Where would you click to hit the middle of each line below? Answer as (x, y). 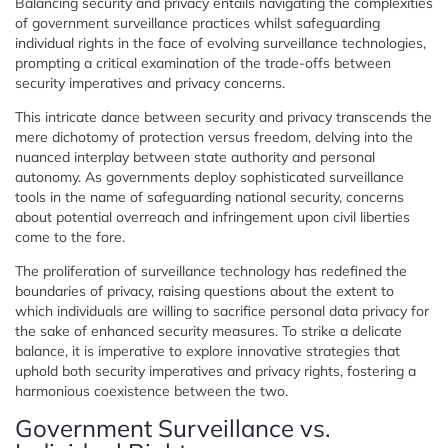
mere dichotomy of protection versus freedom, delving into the (214, 136)
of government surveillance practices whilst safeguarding (197, 22)
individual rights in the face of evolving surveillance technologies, (220, 42)
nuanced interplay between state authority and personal (195, 156)
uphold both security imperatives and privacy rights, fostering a (215, 370)
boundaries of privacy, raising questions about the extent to (204, 290)
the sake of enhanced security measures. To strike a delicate (208, 330)
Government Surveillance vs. (172, 427)
